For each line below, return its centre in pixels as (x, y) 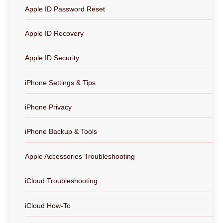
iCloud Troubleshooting (61, 181)
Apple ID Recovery (54, 33)
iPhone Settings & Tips (60, 82)
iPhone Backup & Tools (61, 132)
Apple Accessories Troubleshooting (80, 156)
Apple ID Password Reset (65, 9)
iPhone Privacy (48, 107)
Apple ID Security (52, 58)
